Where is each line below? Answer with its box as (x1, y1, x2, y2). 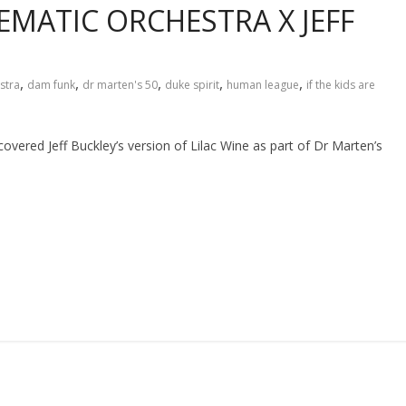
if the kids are (306, 77, 375, 93)
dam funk (27, 77, 75, 93)
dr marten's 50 (82, 77, 158, 93)
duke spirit (165, 77, 219, 93)
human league (227, 77, 299, 93)
